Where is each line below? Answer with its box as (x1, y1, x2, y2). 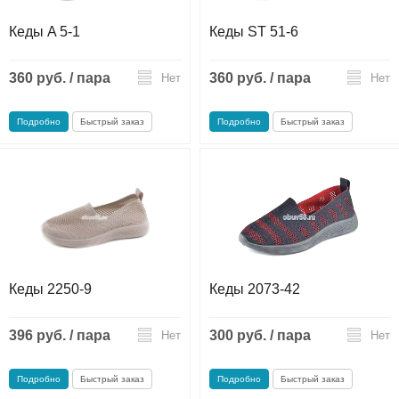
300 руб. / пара (209, 327, 311, 343)
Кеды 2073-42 (209, 281, 300, 297)
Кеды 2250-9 (9, 281, 92, 297)
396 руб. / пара (9, 327, 110, 343)
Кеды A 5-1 (9, 23, 80, 39)
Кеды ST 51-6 (209, 23, 298, 39)
